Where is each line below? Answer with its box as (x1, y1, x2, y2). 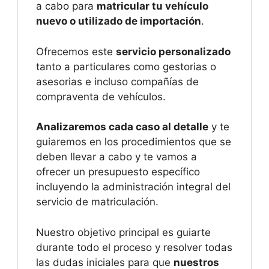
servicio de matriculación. (36, 196, 159, 208)
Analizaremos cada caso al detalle (36, 121, 208, 133)
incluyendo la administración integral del (36, 181, 231, 193)
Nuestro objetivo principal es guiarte (36, 226, 211, 238)
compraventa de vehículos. (36, 90, 166, 103)
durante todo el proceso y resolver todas (36, 241, 232, 253)
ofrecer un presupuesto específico (36, 166, 200, 178)
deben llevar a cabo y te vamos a (36, 151, 197, 163)
